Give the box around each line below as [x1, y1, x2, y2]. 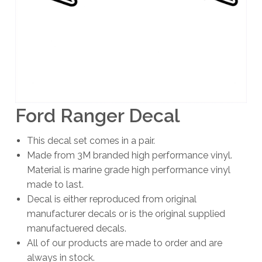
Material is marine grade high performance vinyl [27, 164, 230, 175]
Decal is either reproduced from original [27, 194, 196, 205]
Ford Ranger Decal [15, 105, 180, 126]
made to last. [27, 179, 84, 190]
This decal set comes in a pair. [27, 135, 155, 146]
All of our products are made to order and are [27, 237, 222, 249]
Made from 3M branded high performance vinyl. [27, 150, 232, 161]
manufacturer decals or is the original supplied [27, 208, 225, 219]
